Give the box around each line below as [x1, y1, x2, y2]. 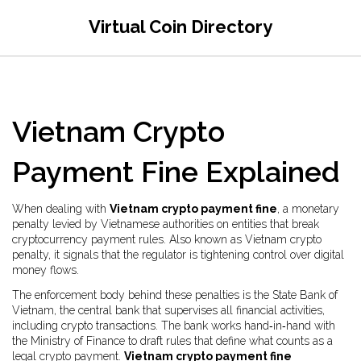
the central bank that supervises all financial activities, [60, 304, 325, 317]
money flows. [12, 263, 79, 276]
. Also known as [164, 233, 245, 246]
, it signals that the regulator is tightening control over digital [48, 248, 344, 261]
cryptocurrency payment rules [12, 233, 164, 246]
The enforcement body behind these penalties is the [12, 288, 272, 301]
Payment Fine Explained [12, 155, 340, 189]
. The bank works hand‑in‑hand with [156, 319, 335, 332]
